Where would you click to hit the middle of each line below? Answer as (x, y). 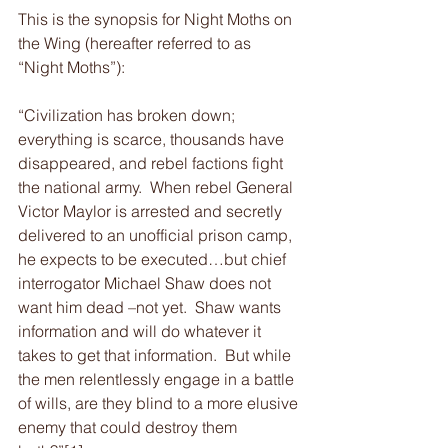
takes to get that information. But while (156, 355)
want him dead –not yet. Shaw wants (151, 307)
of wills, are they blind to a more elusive (160, 403)
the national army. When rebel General (157, 187)
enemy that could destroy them (129, 427)
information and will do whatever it (141, 331)
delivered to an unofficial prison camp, (157, 235)
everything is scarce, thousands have (153, 139)
